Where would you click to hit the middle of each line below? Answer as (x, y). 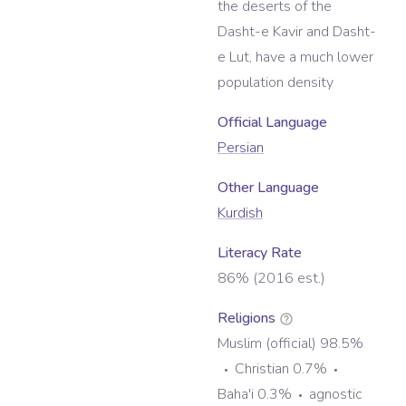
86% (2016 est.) (271, 279)
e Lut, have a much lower (295, 58)
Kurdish (240, 213)
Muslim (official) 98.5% (290, 344)
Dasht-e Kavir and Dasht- (297, 32)
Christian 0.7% (281, 369)
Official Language (272, 123)
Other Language (268, 188)
